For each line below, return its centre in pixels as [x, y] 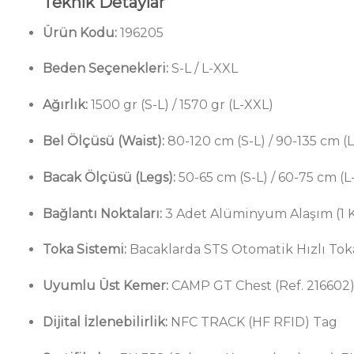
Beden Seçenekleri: [105, 69]
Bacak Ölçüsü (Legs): [109, 177]
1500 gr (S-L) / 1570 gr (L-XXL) [180, 105]
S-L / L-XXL [203, 69]
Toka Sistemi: [84, 250]
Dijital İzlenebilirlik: [105, 322]
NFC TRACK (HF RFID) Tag [252, 322]
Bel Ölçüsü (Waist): [103, 141]
